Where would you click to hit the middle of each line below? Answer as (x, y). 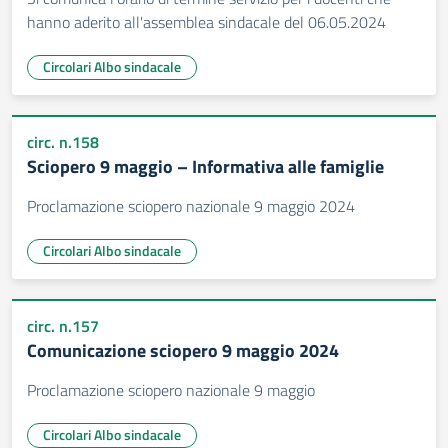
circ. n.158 (63, 142)
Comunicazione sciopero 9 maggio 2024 (183, 350)
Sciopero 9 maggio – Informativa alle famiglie (205, 166)
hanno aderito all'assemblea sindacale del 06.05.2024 (206, 22)
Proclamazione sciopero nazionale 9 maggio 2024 (191, 206)
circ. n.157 (63, 326)
